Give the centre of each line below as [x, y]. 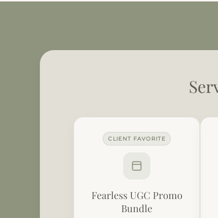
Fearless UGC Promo [137, 195]
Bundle [137, 208]
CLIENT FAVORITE [137, 138]
